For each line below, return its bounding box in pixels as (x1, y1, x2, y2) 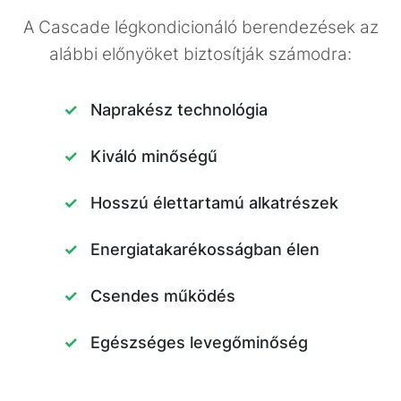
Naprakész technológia (90, 100, 268, 120)
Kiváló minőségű (90, 147, 218, 166)
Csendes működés (90, 286, 235, 306)
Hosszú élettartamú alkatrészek (90, 193, 338, 213)
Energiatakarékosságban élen (90, 240, 320, 260)
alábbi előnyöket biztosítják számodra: (49, 43, 352, 65)
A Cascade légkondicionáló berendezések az (22, 16, 379, 38)
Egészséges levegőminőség (90, 333, 308, 353)
